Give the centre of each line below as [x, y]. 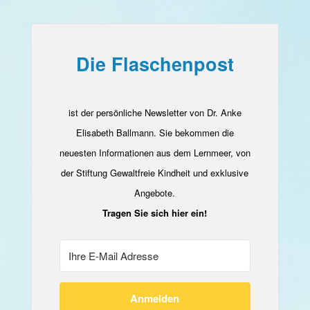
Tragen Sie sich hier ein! [155, 213]
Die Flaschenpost [155, 64]
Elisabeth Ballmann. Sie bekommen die [155, 133]
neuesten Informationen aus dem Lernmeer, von [155, 153]
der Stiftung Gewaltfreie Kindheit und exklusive [155, 173]
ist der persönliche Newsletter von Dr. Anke [155, 112]
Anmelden [155, 298]
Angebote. [155, 193]
